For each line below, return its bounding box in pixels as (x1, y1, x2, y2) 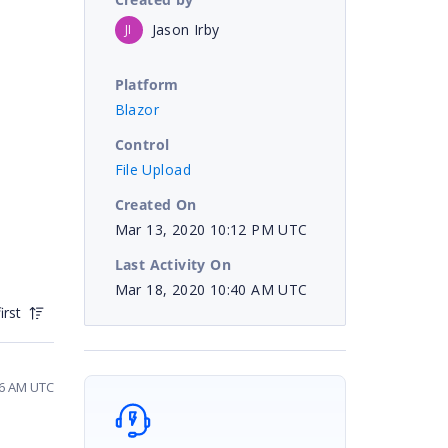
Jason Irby (151, 19, 220, 39)
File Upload (114, 159, 191, 179)
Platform (114, 74, 179, 94)
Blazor (114, 99, 159, 119)
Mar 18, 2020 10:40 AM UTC (114, 279, 308, 299)
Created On (114, 194, 197, 214)
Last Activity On (114, 254, 231, 274)
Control (114, 134, 170, 154)
